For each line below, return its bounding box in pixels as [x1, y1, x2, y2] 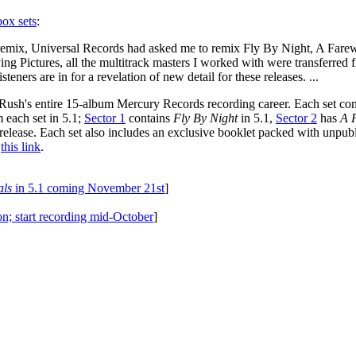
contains [126, 110, 173, 125]
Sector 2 [276, 110, 317, 125]
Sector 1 [84, 110, 126, 125]
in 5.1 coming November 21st [12, 180, 164, 195]
